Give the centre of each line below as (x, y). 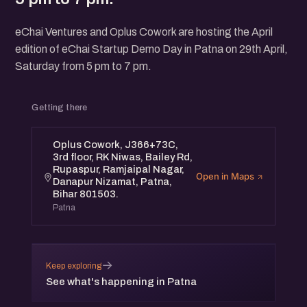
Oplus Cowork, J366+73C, (116, 145)
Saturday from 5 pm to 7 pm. (84, 66)
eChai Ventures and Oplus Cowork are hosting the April (144, 32)
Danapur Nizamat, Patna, (113, 182)
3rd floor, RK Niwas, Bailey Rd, (123, 157)
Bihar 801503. (86, 194)
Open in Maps (226, 176)
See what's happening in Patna (122, 282)
